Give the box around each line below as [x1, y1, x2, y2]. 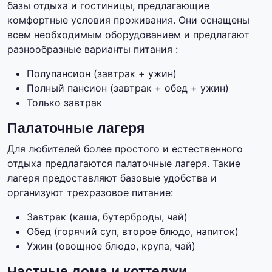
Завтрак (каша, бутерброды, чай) [27, 211, 188, 223]
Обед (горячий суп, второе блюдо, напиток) [27, 225, 239, 238]
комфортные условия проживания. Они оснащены [7, 14, 250, 27]
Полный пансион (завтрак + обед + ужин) [27, 82, 229, 95]
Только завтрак [27, 97, 102, 109]
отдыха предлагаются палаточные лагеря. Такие [7, 157, 240, 170]
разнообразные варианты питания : [7, 43, 178, 56]
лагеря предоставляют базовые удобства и [7, 172, 217, 185]
